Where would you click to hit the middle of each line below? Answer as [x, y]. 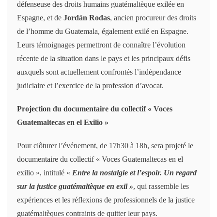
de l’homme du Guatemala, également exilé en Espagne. [103, 31]
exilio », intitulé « [45, 173]
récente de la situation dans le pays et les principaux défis [104, 58]
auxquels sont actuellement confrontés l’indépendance [99, 72]
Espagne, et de [40, 18]
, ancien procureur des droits [153, 18]
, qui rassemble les [161, 186]
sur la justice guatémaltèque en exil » [75, 186]
